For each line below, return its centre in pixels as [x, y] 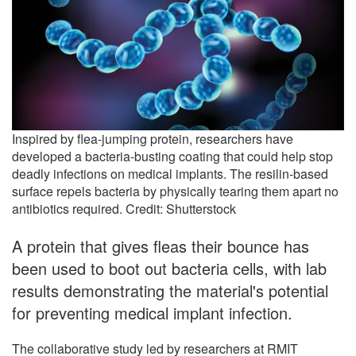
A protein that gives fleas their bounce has [161, 246]
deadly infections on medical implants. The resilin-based [170, 174]
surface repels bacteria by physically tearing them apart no [175, 192]
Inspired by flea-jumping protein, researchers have [153, 139]
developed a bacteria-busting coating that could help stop [172, 157]
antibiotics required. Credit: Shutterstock [124, 209]
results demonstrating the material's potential [170, 291]
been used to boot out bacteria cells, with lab [169, 269]
